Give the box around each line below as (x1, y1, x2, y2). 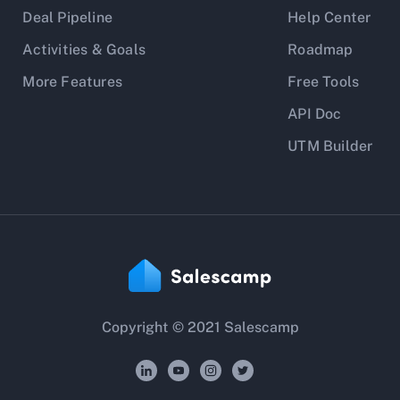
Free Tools (287, 73, 360, 90)
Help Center (287, 9, 371, 26)
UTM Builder (287, 137, 373, 154)
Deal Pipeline (22, 9, 112, 26)
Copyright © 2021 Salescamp (101, 319, 299, 336)
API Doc (287, 105, 342, 122)
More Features (22, 73, 122, 90)
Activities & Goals (22, 41, 146, 58)
